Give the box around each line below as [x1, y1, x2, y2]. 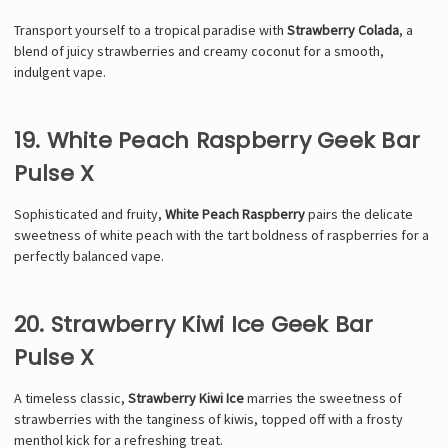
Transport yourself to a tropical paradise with [13, 20, 287, 39]
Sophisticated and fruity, [13, 204, 165, 223]
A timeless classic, [13, 388, 128, 407]
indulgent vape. [13, 62, 106, 81]
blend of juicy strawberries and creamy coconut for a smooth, [13, 41, 384, 60]
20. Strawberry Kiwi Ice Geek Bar [13, 308, 374, 340]
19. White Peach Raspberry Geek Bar [13, 124, 420, 156]
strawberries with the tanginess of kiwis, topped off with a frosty [13, 409, 403, 428]
